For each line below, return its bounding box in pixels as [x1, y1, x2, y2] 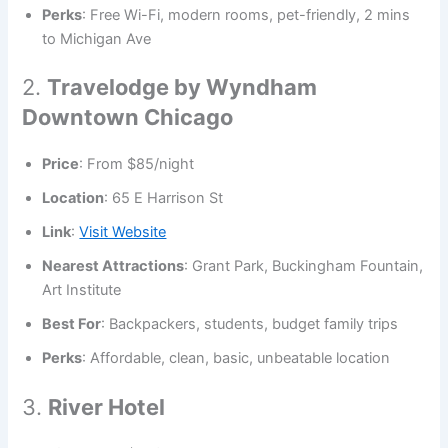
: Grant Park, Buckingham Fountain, [184, 257, 424, 276]
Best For [42, 315, 102, 334]
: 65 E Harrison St [104, 189, 224, 208]
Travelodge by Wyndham [47, 74, 318, 101]
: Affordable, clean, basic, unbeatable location [82, 349, 391, 368]
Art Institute [42, 281, 122, 300]
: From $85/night [79, 155, 195, 174]
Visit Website [79, 223, 167, 242]
